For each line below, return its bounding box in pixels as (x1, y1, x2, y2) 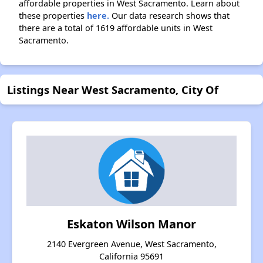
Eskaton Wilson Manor (67, 216, 196, 232)
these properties (19, 10, 87, 21)
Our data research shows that (109, 10, 230, 21)
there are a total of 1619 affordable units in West (19, 22, 213, 33)
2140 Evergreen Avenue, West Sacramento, (46, 238, 217, 249)
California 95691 (99, 251, 164, 262)
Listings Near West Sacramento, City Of (7, 82, 218, 97)
